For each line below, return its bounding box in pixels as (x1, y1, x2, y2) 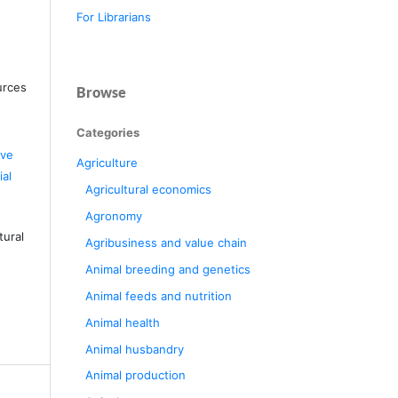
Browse (76, 83, 126, 100)
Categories (76, 124, 139, 139)
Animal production (84, 368, 186, 383)
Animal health (84, 314, 160, 330)
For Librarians (76, 9, 151, 24)
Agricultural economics (84, 181, 211, 196)
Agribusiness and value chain (84, 235, 247, 250)
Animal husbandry (84, 341, 184, 356)
